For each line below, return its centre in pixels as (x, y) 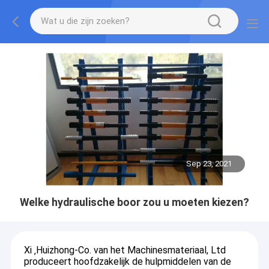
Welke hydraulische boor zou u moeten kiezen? (134, 202)
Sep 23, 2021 (209, 164)
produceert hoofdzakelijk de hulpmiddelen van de (127, 262)
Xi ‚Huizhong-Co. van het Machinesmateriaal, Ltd (125, 250)
